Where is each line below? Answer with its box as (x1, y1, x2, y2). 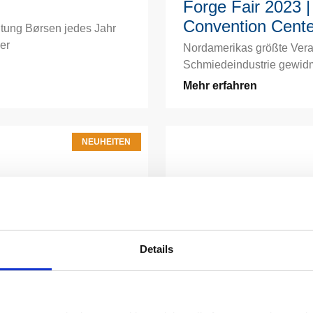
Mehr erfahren (182, 79, 257, 92)
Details (139, 243, 174, 256)
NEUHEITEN (82, 137, 131, 147)
